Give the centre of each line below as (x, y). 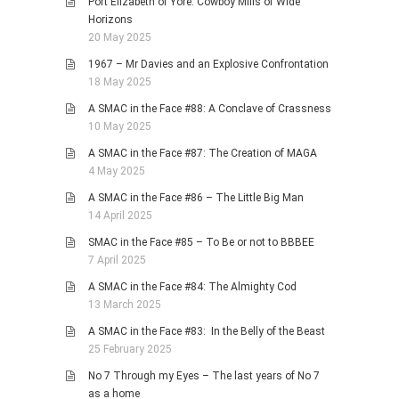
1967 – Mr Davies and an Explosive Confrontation (208, 65)
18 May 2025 (120, 82)
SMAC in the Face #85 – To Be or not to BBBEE (201, 243)
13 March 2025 (125, 305)
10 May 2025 (120, 127)
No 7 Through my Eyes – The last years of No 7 (204, 376)
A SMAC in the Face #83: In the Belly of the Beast (207, 332)
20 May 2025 (120, 38)
